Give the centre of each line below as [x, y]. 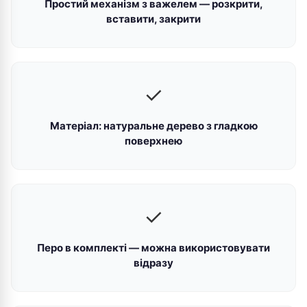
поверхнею [153, 141]
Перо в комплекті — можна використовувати [153, 248]
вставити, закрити [153, 19]
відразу [153, 263]
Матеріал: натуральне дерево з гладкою [153, 126]
